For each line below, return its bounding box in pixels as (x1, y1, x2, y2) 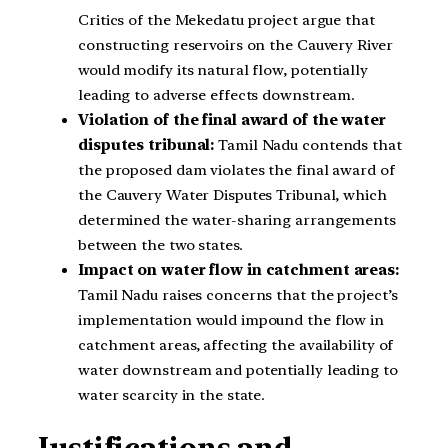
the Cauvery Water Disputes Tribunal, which (78, 186, 387, 205)
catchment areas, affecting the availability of (78, 336, 394, 355)
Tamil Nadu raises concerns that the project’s (78, 286, 398, 305)
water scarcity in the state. (78, 386, 266, 405)
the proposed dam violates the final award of (78, 161, 395, 180)
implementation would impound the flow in (78, 311, 384, 330)
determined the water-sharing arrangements (78, 211, 396, 230)
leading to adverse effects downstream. (78, 86, 356, 105)
